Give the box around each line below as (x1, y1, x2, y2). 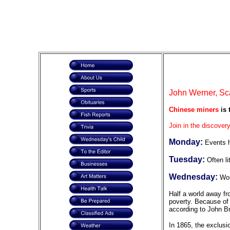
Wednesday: (168, 172, 220, 181)
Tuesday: (168, 155, 207, 164)
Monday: (168, 138, 205, 146)
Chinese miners (168, 106, 219, 113)
